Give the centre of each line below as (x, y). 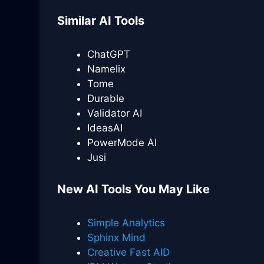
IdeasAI (105, 128)
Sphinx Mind (117, 237)
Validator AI (115, 113)
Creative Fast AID (129, 252)
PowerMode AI (122, 143)
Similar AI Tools (101, 21)
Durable (106, 98)
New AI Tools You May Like (134, 189)
